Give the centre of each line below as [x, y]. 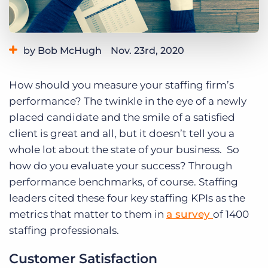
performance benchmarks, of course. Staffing [124, 182]
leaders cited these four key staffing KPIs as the [127, 198]
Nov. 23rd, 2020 [147, 51]
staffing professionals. [64, 231]
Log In [218, 7]
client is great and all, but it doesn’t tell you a [122, 134]
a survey [190, 214]
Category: [27, 69]
